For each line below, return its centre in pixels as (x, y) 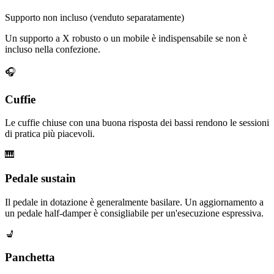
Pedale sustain (40, 178)
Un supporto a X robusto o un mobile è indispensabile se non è (126, 38)
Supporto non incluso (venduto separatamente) (94, 17)
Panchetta (30, 257)
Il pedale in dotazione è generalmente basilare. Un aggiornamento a (134, 202)
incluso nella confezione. (53, 49)
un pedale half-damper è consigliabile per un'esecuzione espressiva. (134, 213)
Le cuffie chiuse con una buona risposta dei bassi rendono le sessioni (137, 123)
